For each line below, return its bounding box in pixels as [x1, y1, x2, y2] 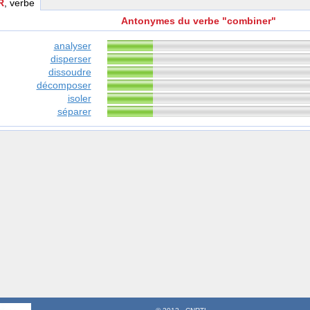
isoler [67, 93, 91, 104]
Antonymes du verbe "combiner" [121, 15, 276, 27]
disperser [50, 53, 91, 65]
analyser [53, 40, 91, 52]
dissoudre [48, 66, 91, 78]
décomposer [36, 80, 91, 91]
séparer [57, 106, 91, 118]
